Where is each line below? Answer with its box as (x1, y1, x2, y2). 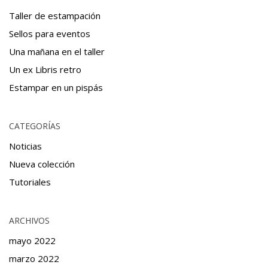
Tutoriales (9, 175, 51, 188)
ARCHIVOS (9, 214, 50, 226)
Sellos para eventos (9, 27, 90, 39)
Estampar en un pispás (9, 81, 103, 93)
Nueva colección (9, 157, 75, 170)
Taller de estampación (9, 9, 100, 22)
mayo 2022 (9, 234, 56, 246)
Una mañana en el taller (9, 45, 105, 57)
